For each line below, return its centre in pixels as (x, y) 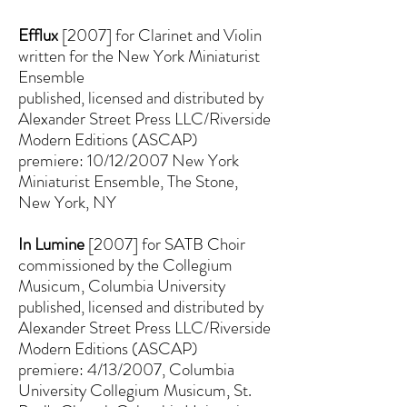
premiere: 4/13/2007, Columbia (126, 369)
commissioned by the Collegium (125, 265)
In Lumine (51, 244)
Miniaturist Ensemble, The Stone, (128, 181)
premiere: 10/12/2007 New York (129, 160)
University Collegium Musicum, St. (135, 390)
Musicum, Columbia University (122, 286)
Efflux (38, 35)
